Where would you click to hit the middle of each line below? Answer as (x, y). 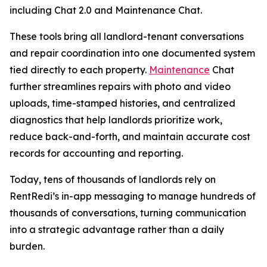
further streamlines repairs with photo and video (120, 86)
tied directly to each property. (79, 70)
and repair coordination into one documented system (132, 53)
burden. (27, 246)
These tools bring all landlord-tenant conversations (127, 36)
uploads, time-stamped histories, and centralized (122, 103)
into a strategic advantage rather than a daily (117, 229)
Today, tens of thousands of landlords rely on (113, 179)
